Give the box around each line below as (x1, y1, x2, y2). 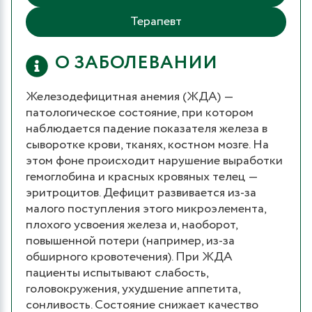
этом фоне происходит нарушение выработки (26, 151, 283, 170)
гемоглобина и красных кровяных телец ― (26, 167, 258, 186)
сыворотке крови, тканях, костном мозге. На (26, 135, 269, 154)
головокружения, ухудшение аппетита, (26, 279, 240, 298)
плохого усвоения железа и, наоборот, (26, 215, 237, 234)
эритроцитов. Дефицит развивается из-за (26, 183, 256, 202)
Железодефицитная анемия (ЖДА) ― (26, 87, 234, 106)
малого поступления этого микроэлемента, (26, 199, 266, 218)
